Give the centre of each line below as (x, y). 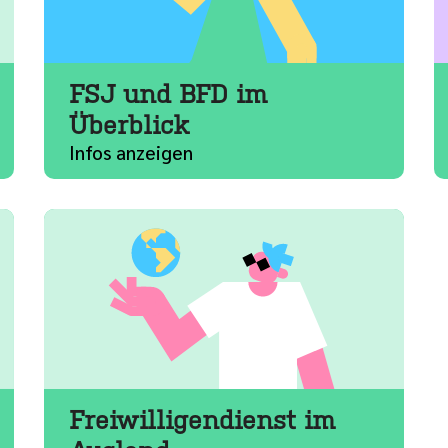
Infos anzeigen (131, 152)
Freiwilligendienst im (202, 419)
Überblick (129, 124)
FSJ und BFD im (168, 93)
